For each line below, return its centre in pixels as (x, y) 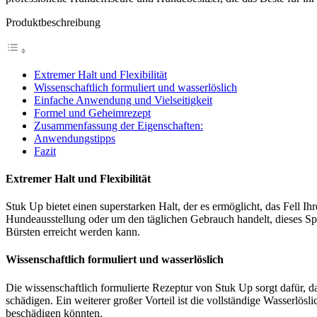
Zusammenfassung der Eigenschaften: (119, 125)
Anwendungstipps (75, 138)
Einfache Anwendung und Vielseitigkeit (123, 100)
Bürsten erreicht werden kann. (73, 232)
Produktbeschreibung (53, 22)
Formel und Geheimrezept (92, 113)
